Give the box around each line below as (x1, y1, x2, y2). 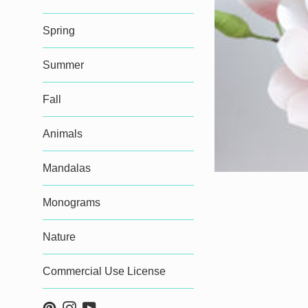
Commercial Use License (43, 265, 166, 277)
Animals (43, 128, 82, 140)
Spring (43, 25, 75, 36)
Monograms (43, 197, 100, 208)
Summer (43, 59, 84, 71)
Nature (43, 231, 76, 243)
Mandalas (43, 162, 91, 174)
